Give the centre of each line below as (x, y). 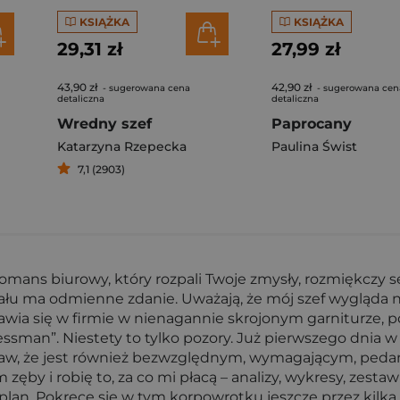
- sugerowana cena (145, 88)
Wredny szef (104, 124)
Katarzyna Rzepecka (122, 146)
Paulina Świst (314, 146)
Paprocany (312, 124)
